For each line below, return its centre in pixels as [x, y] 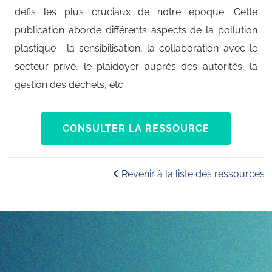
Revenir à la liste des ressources [192, 174]
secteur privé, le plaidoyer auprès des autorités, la [136, 66]
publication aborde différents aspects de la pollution [136, 30]
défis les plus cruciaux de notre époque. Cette [136, 12]
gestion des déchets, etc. [71, 85]
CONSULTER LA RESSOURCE [136, 128]
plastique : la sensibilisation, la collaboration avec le [136, 48]
